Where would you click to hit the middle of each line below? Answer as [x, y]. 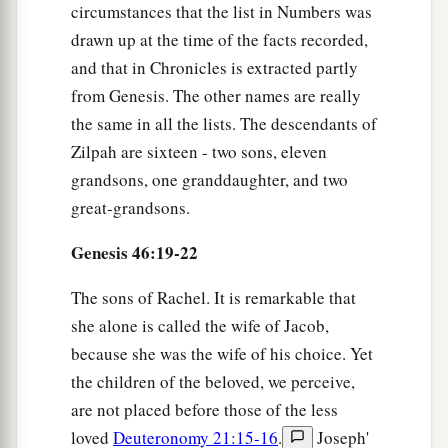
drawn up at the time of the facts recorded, [219, 39]
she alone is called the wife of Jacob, [200, 325]
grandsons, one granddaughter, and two [209, 179]
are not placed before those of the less [204, 409]
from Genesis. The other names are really [216, 95]
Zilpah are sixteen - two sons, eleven [199, 151]
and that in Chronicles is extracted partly [214, 67]
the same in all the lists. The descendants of [224, 123]
